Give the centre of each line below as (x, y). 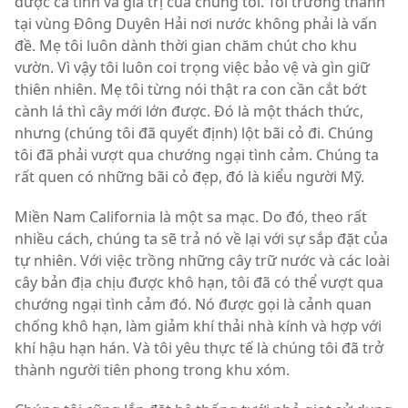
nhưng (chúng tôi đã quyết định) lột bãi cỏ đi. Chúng (194, 133)
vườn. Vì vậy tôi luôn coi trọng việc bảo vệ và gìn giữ (192, 67)
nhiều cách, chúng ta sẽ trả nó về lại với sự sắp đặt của (201, 239)
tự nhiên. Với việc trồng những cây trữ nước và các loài (202, 260)
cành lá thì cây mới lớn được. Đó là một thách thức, (189, 111)
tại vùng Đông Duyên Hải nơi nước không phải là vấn (196, 24)
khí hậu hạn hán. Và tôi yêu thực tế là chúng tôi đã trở (199, 348)
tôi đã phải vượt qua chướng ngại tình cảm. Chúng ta (197, 155)
